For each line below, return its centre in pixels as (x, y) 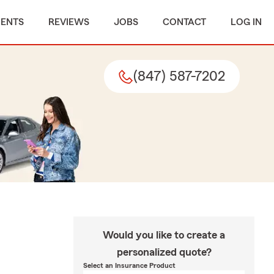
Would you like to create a (164, 235)
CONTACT (184, 22)
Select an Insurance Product (129, 265)
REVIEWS (69, 22)
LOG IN (246, 22)
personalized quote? (164, 252)
